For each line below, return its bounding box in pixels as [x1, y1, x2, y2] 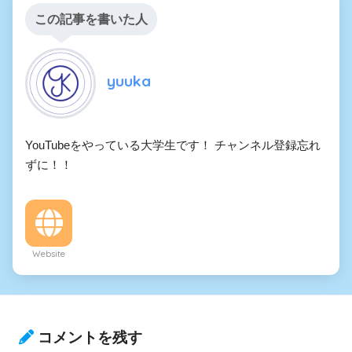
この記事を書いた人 [35, 12, 148, 26]
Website [32, 247, 65, 259]
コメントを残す [38, 329, 142, 346]
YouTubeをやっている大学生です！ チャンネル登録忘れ [25, 137, 321, 152]
